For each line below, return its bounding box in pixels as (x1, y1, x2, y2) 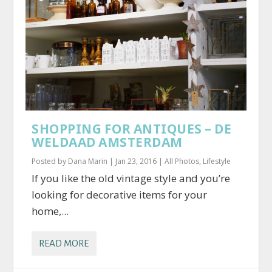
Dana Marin (68, 156, 108, 167)
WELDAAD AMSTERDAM (32, 134, 183, 151)
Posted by (32, 156, 69, 167)
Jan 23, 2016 (115, 156, 157, 167)
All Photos (165, 156, 200, 167)
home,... (32, 204, 69, 219)
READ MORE (39, 238, 89, 249)
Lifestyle (203, 156, 231, 167)
